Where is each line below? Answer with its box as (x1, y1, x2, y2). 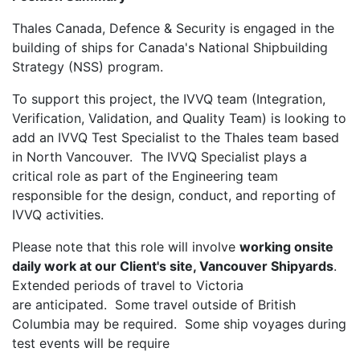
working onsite (239, 239, 333, 256)
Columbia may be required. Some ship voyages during (12, 316, 346, 333)
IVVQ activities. (12, 207, 104, 223)
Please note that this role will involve (12, 239, 239, 256)
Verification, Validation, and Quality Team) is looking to (12, 110, 346, 127)
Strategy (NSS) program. (12, 59, 163, 76)
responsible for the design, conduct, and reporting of (12, 187, 336, 204)
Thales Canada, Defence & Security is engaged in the (12, 20, 334, 37)
